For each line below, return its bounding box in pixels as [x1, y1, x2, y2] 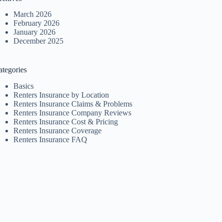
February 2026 [13, 19, 60, 28]
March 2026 [13, 10, 52, 19]
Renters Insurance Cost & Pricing [13, 117, 118, 126]
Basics [13, 82, 34, 91]
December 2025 [13, 37, 64, 46]
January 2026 [13, 28, 56, 37]
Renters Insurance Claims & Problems [13, 100, 133, 109]
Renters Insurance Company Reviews [13, 109, 132, 117]
